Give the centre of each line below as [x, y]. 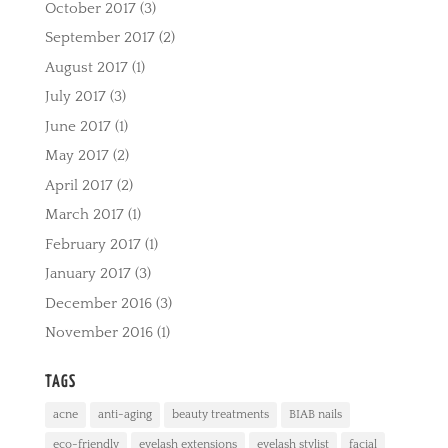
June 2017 [77, 126]
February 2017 [92, 244]
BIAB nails [315, 415]
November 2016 [98, 333]
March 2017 [84, 215]
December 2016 [98, 303]
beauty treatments [220, 415]
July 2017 [75, 97]
